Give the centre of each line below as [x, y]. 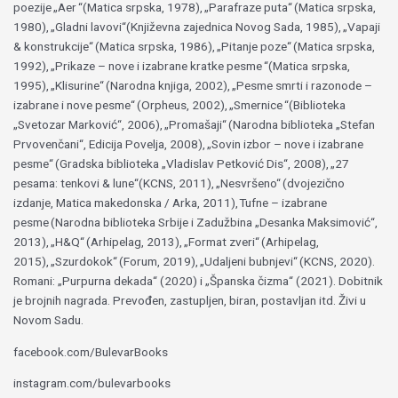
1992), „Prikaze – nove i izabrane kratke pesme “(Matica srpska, [182, 66]
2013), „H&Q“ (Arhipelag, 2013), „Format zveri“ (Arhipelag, [167, 242]
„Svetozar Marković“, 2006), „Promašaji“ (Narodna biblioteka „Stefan [195, 124]
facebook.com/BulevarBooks [91, 351]
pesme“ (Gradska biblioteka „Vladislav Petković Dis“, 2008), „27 [182, 163]
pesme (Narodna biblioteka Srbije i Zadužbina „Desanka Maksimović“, [196, 222]
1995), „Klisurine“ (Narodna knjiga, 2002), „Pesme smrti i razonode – [193, 85]
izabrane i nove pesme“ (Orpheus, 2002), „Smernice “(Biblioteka [180, 105]
